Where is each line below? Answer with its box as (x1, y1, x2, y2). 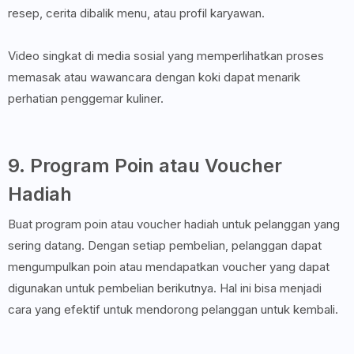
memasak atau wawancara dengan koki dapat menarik (8, 70, 300, 85)
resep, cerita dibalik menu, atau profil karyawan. (8, 6, 268, 21)
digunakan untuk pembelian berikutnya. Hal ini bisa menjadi (8, 281, 322, 296)
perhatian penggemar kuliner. (8, 91, 164, 107)
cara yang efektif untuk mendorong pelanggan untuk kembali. (8, 302, 338, 318)
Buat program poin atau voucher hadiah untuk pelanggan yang (8, 217, 340, 232)
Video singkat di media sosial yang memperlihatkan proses (8, 48, 324, 64)
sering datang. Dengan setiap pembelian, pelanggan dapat (8, 238, 322, 254)
